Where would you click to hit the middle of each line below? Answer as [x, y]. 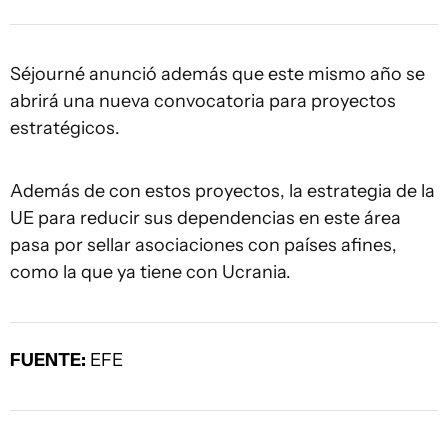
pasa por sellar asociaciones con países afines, [203, 245]
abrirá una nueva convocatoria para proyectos [203, 101]
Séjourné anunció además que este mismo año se [217, 74]
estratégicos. [65, 128]
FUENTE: [48, 360]
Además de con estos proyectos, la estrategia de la [222, 191]
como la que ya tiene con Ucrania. [150, 272]
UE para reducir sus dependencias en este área [205, 218]
